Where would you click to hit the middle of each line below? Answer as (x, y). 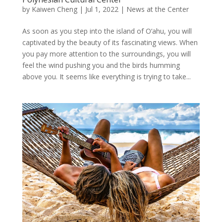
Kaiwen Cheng (54, 9)
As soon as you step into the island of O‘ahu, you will (107, 31)
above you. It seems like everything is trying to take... (106, 77)
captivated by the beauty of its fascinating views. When (110, 43)
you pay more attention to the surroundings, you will (106, 54)
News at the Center (157, 9)
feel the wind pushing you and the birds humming (101, 65)
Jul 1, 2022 (102, 9)
